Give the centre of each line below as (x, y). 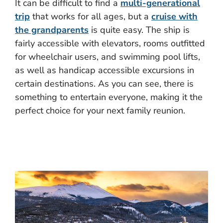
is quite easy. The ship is (139, 30)
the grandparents (52, 30)
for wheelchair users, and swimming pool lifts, (108, 57)
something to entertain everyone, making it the (109, 97)
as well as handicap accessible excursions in (105, 70)
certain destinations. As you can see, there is (104, 84)
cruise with (174, 17)
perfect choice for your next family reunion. (100, 111)
